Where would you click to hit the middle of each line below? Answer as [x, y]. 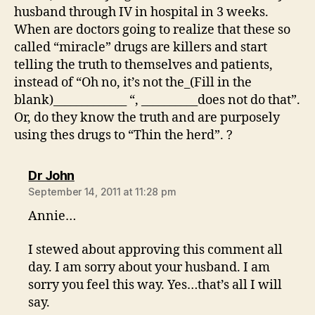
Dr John [51, 175]
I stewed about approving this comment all [156, 250]
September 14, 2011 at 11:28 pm [102, 192]
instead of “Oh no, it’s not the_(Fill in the [133, 83]
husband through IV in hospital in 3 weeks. [141, 12]
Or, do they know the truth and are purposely [147, 118]
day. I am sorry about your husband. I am [149, 267]
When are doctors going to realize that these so [152, 30]
